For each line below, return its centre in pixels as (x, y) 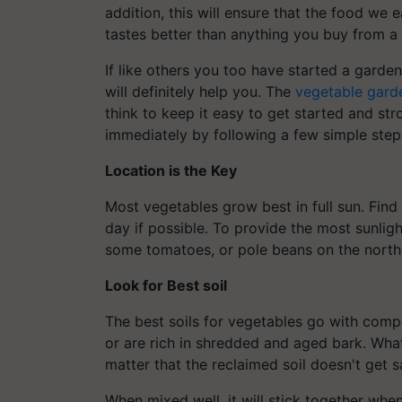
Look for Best (152, 285)
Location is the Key (171, 170)
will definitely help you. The (200, 91)
